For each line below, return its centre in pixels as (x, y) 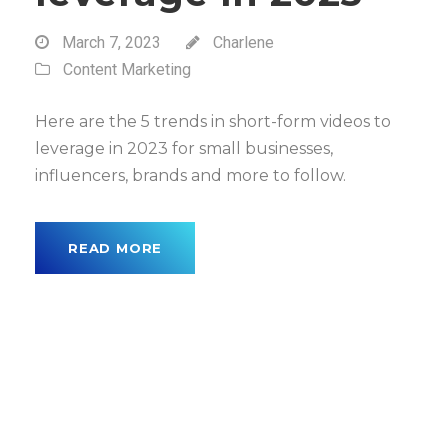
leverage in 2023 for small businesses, (184, 148)
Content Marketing (127, 69)
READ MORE (115, 248)
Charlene (243, 42)
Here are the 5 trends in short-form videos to (213, 121)
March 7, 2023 (111, 42)
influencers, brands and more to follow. (190, 175)
